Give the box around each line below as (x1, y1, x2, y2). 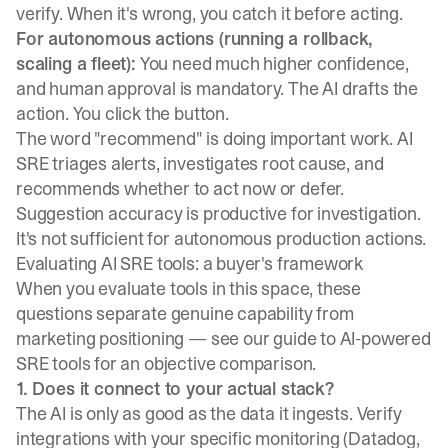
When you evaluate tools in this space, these (16, 276, 362, 301)
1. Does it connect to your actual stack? (16, 376, 335, 401)
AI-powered (339, 326, 431, 351)
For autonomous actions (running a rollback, (16, 26, 374, 51)
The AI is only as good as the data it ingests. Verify (16, 401, 402, 426)
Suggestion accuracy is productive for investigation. (16, 201, 421, 226)
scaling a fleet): (16, 51, 136, 76)
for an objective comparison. (90, 351, 317, 376)
